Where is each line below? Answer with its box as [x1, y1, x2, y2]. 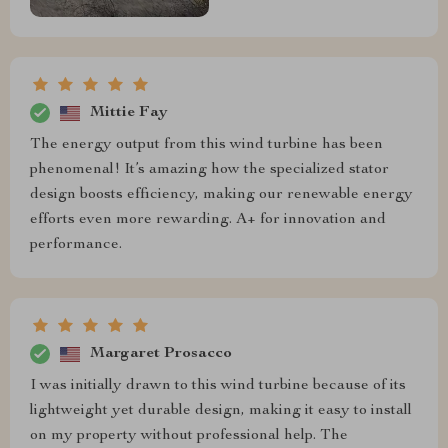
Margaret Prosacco [90, 345, 232, 362]
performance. [30, 237, 122, 254]
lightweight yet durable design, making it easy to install [30, 403, 412, 420]
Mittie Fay [90, 104, 168, 121]
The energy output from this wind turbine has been [30, 137, 383, 154]
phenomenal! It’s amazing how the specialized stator [30, 162, 389, 179]
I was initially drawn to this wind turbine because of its [30, 378, 406, 395]
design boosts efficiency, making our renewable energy [30, 187, 413, 204]
